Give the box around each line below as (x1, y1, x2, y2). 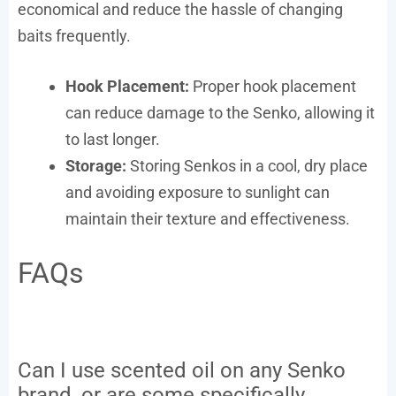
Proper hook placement (189, 76, 356, 95)
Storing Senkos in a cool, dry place (126, 156, 368, 175)
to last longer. (65, 129, 160, 148)
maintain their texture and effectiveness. (65, 209, 350, 228)
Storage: (65, 156, 126, 175)
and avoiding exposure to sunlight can (65, 182, 330, 202)
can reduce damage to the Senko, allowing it (65, 103, 375, 122)
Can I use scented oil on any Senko (18, 357, 346, 383)
